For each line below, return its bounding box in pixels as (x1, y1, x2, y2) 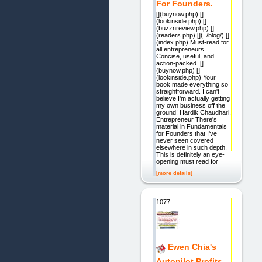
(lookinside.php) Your (156, 74, 216, 81)
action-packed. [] (156, 60, 204, 67)
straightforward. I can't (156, 88, 219, 95)
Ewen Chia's (167, 242, 216, 251)
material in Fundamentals (156, 123, 227, 130)
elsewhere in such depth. (156, 144, 227, 151)
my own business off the (156, 102, 225, 109)
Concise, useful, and (156, 53, 214, 60)
